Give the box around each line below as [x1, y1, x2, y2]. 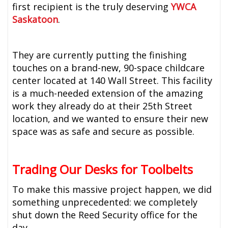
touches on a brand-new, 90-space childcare [12, 61, 205, 74]
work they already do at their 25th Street [12, 99, 193, 112]
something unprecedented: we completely [12, 195, 198, 208]
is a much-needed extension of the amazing [12, 87, 204, 99]
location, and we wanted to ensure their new [12, 112, 209, 125]
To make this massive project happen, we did [12, 183, 212, 195]
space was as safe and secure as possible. [12, 125, 195, 137]
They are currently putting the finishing [12, 48, 187, 61]
